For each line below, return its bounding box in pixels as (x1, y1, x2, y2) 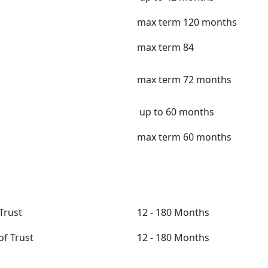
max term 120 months (137, 16, 237, 29)
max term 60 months (137, 130, 232, 144)
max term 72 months (137, 73, 232, 86)
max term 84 (137, 41, 194, 54)
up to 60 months (137, 105, 214, 118)
